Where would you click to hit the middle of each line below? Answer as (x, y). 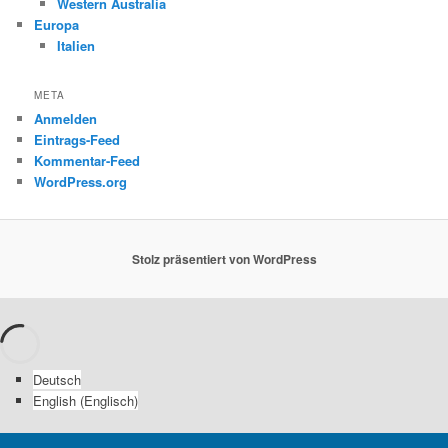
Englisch (108, 401)
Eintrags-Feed (77, 140)
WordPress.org (81, 182)
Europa (57, 24)
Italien (75, 45)
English (54, 401)
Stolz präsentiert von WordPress (224, 259)
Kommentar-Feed (87, 161)
